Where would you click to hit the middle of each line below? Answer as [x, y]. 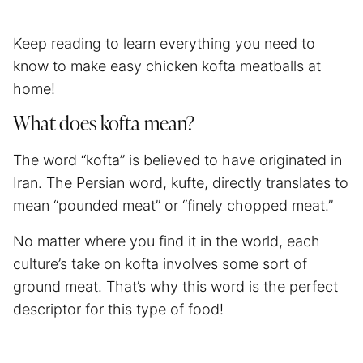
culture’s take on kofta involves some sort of [160, 263]
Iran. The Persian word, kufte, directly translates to [181, 182]
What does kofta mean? [104, 124]
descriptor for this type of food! [118, 309]
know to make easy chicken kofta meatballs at [167, 66]
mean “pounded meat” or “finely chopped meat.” [175, 205]
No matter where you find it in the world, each [167, 241]
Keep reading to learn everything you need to [164, 43]
